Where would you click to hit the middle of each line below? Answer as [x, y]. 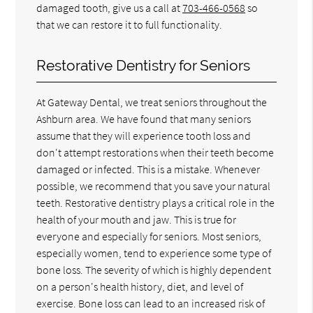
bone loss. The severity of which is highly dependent [154, 269]
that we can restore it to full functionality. [130, 24]
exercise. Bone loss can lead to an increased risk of [151, 303]
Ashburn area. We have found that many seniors [144, 118]
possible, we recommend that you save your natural [154, 185]
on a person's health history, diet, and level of [140, 286]
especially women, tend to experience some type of [154, 253]
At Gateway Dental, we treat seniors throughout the [152, 102]
